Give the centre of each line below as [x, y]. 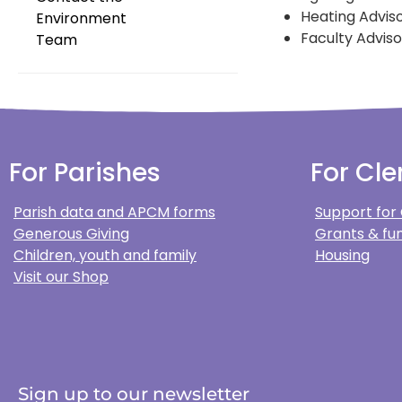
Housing [342, 256]
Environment [81, 19]
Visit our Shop [61, 277]
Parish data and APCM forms [114, 213]
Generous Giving [71, 234]
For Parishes [85, 173]
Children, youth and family [105, 256]
